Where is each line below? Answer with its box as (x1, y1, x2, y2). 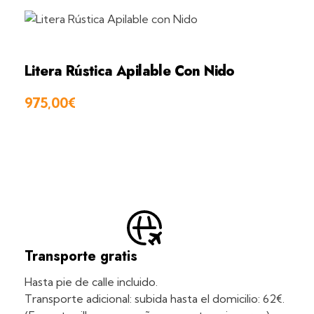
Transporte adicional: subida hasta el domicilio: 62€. (25, 292, 285, 306)
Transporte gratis (25, 246, 137, 267)
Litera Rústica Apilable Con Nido (25, 61, 235, 82)
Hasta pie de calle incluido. (25, 275, 158, 289)
